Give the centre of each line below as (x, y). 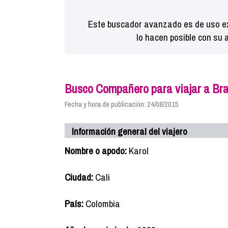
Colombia (102, 204)
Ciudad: (79, 177)
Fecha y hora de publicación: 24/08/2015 (122, 104)
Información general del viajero (130, 131)
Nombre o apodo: (96, 151)
